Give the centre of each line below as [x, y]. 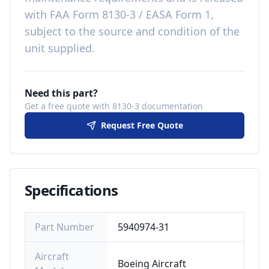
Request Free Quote [142, 125]
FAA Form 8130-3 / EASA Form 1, [132, 14]
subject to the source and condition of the [132, 31]
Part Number [65, 227]
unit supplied [58, 48]
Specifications [71, 190]
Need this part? [61, 93]
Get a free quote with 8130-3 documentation [114, 106]
